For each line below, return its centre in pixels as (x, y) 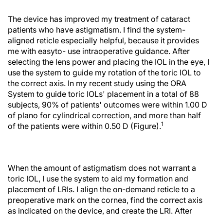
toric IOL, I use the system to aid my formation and (98, 179)
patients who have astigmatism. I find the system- (97, 30)
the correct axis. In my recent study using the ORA (97, 83)
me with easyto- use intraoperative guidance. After (99, 51)
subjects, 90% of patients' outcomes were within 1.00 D (108, 105)
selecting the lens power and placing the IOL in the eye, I (109, 62)
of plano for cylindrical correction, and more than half (104, 115)
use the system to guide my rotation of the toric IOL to (104, 73)
